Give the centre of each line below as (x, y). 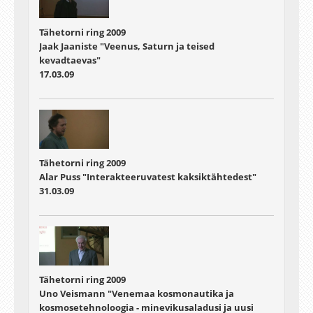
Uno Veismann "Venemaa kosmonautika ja (137, 294)
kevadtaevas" (70, 60)
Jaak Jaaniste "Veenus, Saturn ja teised (127, 46)
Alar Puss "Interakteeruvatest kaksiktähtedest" (148, 177)
